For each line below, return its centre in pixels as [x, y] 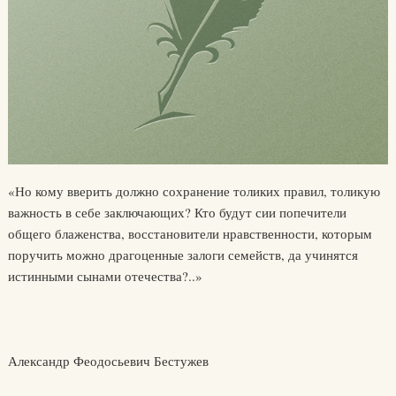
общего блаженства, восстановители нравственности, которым [190, 234]
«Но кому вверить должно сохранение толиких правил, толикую [194, 191]
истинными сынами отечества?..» [105, 276]
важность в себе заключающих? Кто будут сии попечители [177, 213]
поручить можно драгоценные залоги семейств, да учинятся [183, 255]
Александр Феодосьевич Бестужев [108, 361]
